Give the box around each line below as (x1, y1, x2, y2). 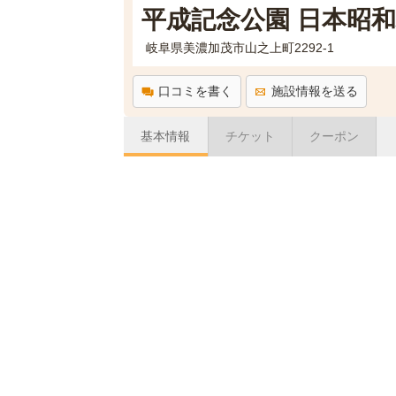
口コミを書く (157, 84, 232, 98)
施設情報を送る (270, 84, 358, 98)
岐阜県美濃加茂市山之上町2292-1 (145, 41, 334, 55)
